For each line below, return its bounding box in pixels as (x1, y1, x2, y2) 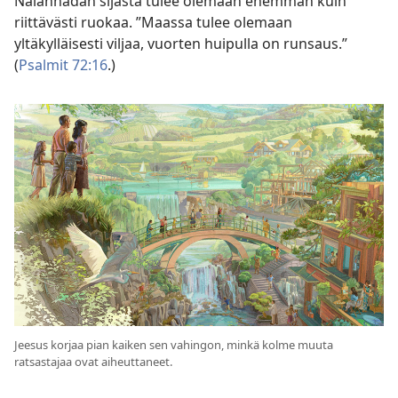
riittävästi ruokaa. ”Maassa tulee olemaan (14, 12, 292, 33)
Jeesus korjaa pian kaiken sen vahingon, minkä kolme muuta (14, 336, 333, 353)
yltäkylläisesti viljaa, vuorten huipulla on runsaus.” (14, 34, 347, 54)
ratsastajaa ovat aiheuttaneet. (14, 353, 172, 370)
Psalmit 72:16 (19, 55, 107, 76)
